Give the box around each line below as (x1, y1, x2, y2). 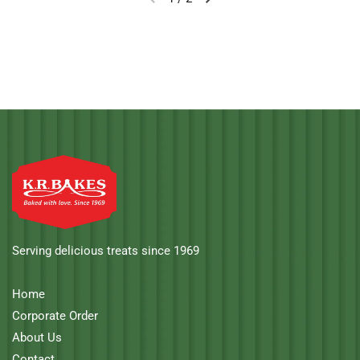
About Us (12, 330, 62, 346)
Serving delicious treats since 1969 (12, 243, 199, 259)
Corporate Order (12, 309, 98, 324)
